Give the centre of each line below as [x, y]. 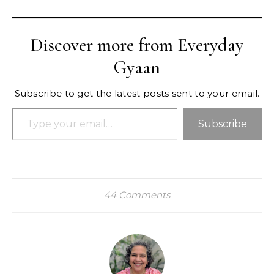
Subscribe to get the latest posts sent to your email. [137, 93]
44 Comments [137, 194]
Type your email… [53, 107]
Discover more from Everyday [137, 45]
